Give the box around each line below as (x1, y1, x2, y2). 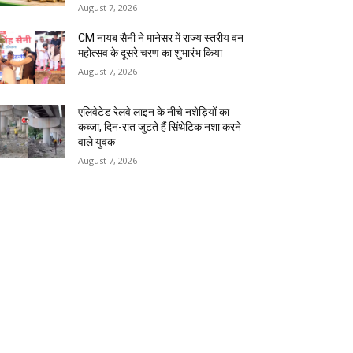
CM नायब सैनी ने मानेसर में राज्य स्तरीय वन (78, 32, 244, 45)
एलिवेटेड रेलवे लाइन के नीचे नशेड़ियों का (78, 106, 230, 119)
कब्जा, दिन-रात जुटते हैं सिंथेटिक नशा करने (78, 121, 242, 134)
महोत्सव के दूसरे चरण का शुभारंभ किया (78, 46, 223, 60)
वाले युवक (78, 136, 116, 149)
